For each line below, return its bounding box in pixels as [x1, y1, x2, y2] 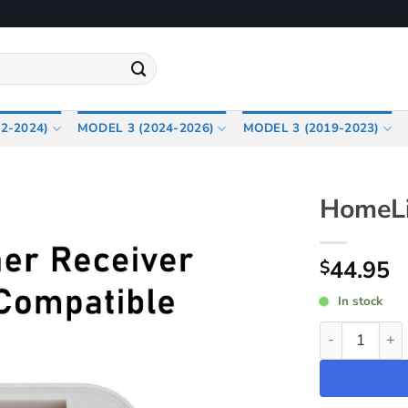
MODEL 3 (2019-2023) [242, 119, 380, 137]
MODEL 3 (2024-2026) [76, 119, 215, 137]
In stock [338, 292, 382, 311]
